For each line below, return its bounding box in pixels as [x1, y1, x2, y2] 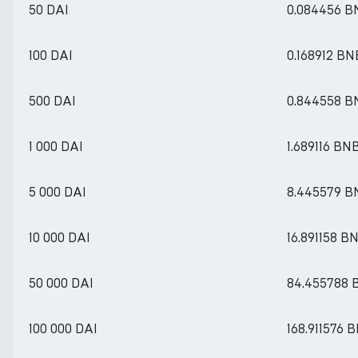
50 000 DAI [29, 276, 93, 291]
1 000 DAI [29, 139, 83, 154]
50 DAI [29, 2, 69, 18]
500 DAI [29, 93, 76, 109]
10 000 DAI [29, 230, 90, 245]
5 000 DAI [29, 185, 86, 200]
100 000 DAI [29, 321, 97, 336]
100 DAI [29, 48, 73, 63]
